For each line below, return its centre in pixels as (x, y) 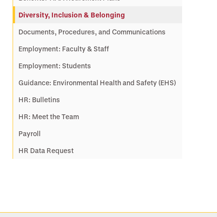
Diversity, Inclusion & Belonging (72, 15)
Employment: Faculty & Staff (64, 49)
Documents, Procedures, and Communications (92, 32)
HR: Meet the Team (49, 116)
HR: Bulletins (39, 100)
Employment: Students (55, 66)
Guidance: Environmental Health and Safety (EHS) (97, 83)
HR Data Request (46, 150)
